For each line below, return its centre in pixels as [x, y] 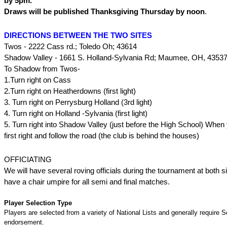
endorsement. [24, 222]
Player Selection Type [38, 203]
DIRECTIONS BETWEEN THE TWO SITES [78, 35]
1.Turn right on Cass [37, 80]
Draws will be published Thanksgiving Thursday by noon [104, 11]
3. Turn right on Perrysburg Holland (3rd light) [78, 102]
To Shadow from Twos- [42, 69]
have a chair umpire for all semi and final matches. [87, 182]
